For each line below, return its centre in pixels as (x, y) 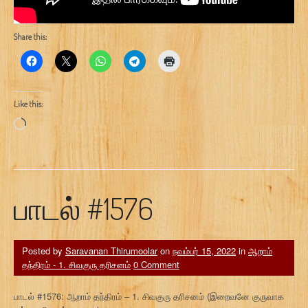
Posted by (44, 250)
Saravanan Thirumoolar (111, 250)
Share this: (30, 36)
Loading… (45, 123)
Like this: (28, 104)
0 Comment (156, 264)
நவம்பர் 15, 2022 (204, 250)
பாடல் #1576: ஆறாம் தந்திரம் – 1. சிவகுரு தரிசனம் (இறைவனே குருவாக (149, 296)
